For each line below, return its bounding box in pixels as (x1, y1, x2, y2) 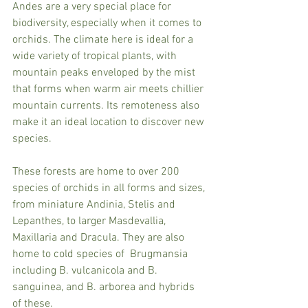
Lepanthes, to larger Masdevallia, (12, 214, 168, 228)
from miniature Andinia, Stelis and (12, 197, 178, 212)
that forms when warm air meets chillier (12, 82, 206, 96)
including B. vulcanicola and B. (12, 263, 160, 278)
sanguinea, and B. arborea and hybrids (12, 280, 197, 294)
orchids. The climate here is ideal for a (12, 32, 196, 47)
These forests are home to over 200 (12, 164, 182, 179)
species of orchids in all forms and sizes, (12, 181, 208, 195)
